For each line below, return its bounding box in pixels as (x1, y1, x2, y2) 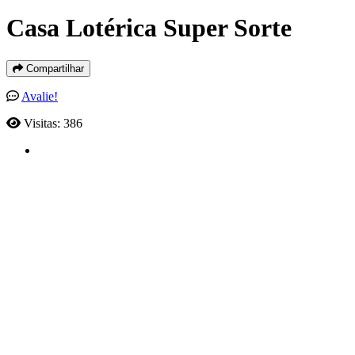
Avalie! (21, 89, 58, 103)
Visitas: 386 (24, 116, 82, 130)
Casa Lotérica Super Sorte (6, 13, 292, 43)
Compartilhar (23, 62, 84, 74)
